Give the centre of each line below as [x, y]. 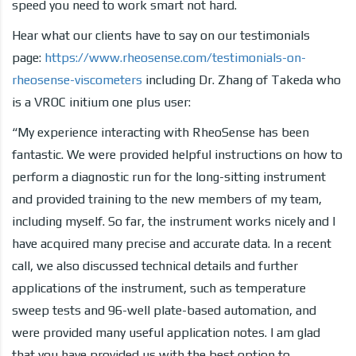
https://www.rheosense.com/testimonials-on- [174, 57]
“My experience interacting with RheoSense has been [161, 132]
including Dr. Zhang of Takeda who [242, 79]
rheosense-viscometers [77, 79]
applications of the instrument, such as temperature [159, 288]
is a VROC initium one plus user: [101, 102]
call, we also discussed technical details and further [155, 265]
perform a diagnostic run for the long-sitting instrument [169, 176]
